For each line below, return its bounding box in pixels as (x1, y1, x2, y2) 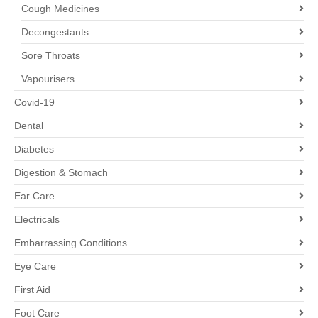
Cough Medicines (21, 3, 99, 15)
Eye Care (14, 261, 56, 273)
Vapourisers (21, 73, 75, 85)
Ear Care (14, 190, 55, 202)
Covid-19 (14, 97, 55, 109)
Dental (14, 120, 43, 132)
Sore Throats (21, 50, 80, 62)
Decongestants (21, 26, 89, 38)
